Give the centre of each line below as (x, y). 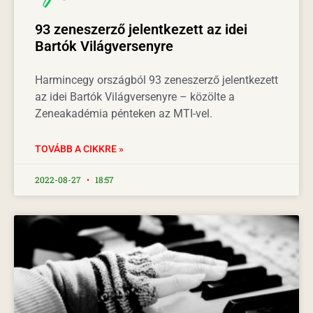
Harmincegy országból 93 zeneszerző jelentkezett (156, 80)
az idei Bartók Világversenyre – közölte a (135, 96)
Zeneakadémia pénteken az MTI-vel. (124, 113)
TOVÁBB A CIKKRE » (79, 148)
